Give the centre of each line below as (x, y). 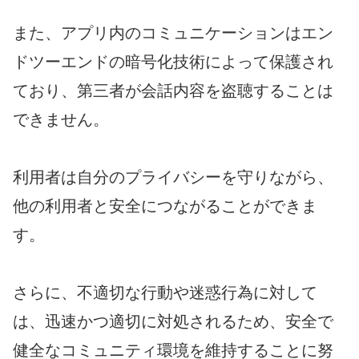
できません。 (61, 119)
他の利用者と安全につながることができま (165, 206)
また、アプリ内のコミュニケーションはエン (173, 32)
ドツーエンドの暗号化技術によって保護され (173, 61)
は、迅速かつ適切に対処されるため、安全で (173, 321)
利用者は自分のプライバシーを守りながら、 (173, 177)
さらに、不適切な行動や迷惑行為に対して (165, 292)
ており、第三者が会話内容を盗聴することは (173, 90)
